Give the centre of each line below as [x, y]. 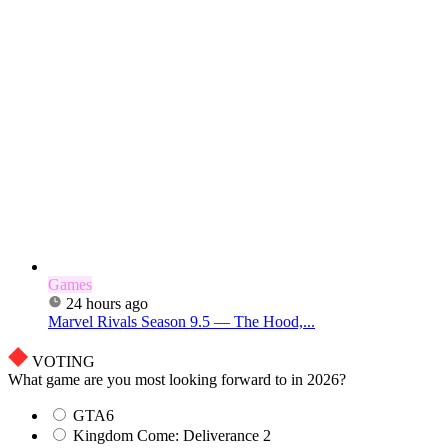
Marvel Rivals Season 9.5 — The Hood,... [181, 321]
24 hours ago [107, 303]
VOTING [63, 361]
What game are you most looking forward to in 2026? [177, 379]
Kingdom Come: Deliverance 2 [172, 435]
